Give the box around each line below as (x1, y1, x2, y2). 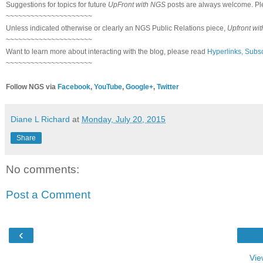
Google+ (126, 82, 153, 91)
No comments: (6, 163, 79, 176)
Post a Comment (6, 188, 90, 201)
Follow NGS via (6, 82, 58, 91)
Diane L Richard (11, 114, 70, 124)
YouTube (94, 82, 122, 91)
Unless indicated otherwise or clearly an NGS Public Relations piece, (6, 23, 227, 32)
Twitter (157, 82, 179, 91)
